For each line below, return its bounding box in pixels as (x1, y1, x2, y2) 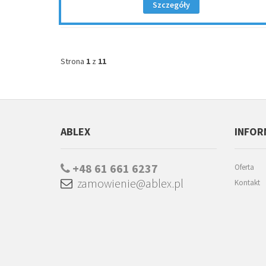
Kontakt (234, 178, 260, 188)
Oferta (234, 162, 254, 172)
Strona (61, 56, 86, 66)
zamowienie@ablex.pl (72, 176, 183, 191)
